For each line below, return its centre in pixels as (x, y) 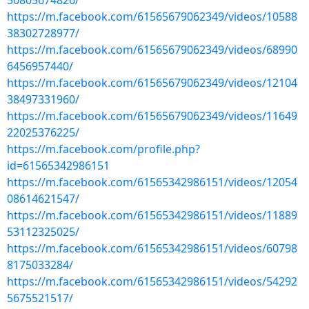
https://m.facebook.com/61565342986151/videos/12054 (152, 182)
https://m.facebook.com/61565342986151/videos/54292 (152, 281)
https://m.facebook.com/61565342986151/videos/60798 (152, 248)
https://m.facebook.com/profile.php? (103, 149)
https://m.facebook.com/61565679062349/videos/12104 (152, 83)
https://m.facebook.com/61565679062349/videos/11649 (152, 116)
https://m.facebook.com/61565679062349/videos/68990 (152, 50)
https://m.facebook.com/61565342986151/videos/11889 (152, 215)
